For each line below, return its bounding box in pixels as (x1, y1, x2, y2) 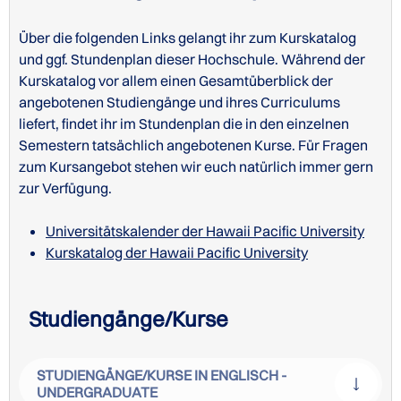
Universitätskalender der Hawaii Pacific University (46, 222, 364, 241)
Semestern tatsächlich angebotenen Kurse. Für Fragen (19, 136, 368, 155)
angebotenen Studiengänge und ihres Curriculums (19, 93, 340, 112)
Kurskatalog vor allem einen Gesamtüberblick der (19, 72, 333, 90)
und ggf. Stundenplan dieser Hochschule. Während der (19, 50, 365, 69)
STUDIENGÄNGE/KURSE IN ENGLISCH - (37, 366, 286, 385)
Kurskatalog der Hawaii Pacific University (46, 243, 308, 262)
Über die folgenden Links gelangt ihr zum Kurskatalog (19, 29, 356, 47)
